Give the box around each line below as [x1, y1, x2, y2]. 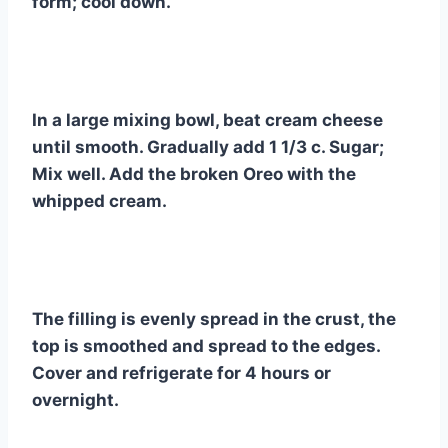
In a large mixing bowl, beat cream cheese [32, 110, 383, 131]
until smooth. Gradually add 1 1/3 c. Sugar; [32, 137, 384, 158]
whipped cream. [32, 191, 167, 212]
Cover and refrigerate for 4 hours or [32, 363, 331, 384]
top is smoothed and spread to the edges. [32, 336, 380, 357]
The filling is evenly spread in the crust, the [32, 309, 396, 330]
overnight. [32, 390, 119, 411]
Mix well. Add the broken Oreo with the [32, 164, 356, 185]
